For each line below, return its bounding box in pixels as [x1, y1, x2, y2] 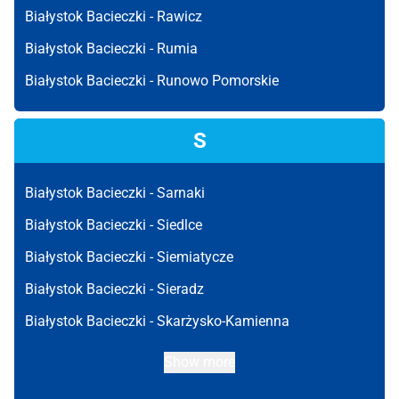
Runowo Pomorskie [157, 72, 279, 89]
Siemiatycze [157, 248, 233, 265]
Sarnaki [157, 184, 205, 201]
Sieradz [157, 281, 204, 297]
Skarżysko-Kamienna [157, 313, 289, 330]
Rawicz [157, 8, 202, 25]
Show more [164, 354, 235, 370]
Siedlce [157, 216, 202, 233]
